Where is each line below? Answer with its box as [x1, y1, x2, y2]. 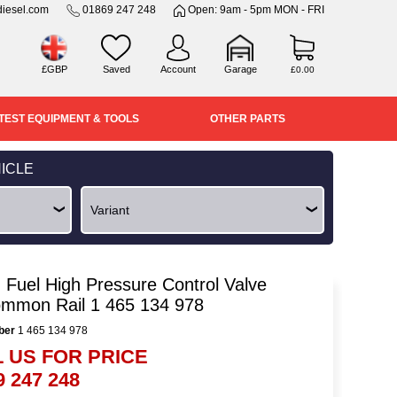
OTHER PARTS [209, 113, 285, 125]
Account [160, 64, 196, 74]
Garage [223, 64, 257, 74]
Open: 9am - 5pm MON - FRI [185, 4, 324, 16]
